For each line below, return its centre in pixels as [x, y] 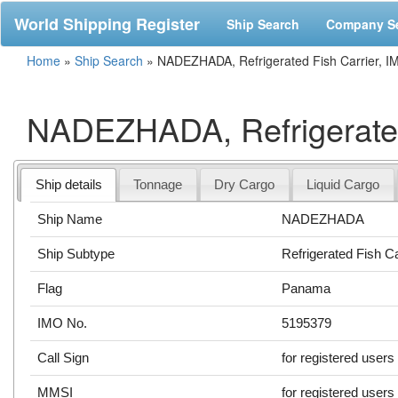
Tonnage [158, 184]
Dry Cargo [245, 184]
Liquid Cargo [343, 184]
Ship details [68, 184]
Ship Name [70, 219]
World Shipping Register [107, 24]
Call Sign [64, 357]
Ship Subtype [76, 253]
